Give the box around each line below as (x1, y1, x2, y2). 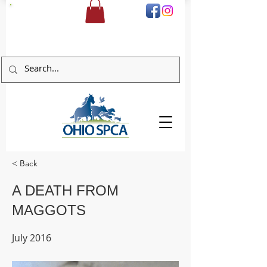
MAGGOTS (12, 201, 86, 218)
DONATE (19, 7, 44, 15)
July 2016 (12, 231, 51, 244)
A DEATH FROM (12, 182, 119, 198)
